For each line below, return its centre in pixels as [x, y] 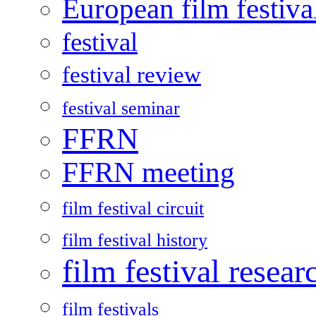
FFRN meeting [148, 173]
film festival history [135, 241]
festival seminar [121, 109]
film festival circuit [133, 209]
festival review [132, 75]
